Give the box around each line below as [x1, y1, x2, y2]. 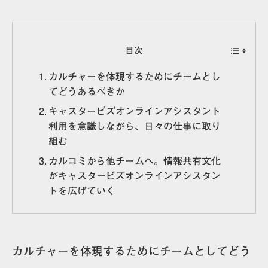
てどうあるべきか [48, 86, 126, 96]
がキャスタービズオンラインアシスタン [48, 170, 221, 181]
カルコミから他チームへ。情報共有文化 [48, 156, 221, 166]
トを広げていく [48, 185, 116, 196]
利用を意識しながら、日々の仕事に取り [48, 121, 221, 131]
